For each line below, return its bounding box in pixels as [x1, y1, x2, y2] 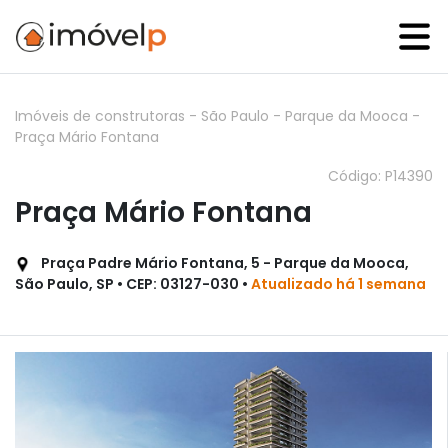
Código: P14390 [328, 166, 433, 186]
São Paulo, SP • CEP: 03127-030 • [15, 274, 251, 294]
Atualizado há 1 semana [251, 274, 426, 294]
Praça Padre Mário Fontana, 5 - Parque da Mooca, [38, 253, 409, 273]
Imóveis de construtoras [15, 106, 189, 126]
